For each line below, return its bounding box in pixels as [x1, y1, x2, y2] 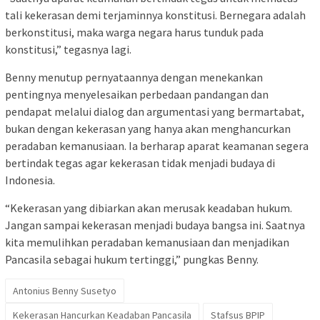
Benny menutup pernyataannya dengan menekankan [5, 69, 263, 84]
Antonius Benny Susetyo [13, 284, 116, 297]
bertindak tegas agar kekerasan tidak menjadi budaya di [5, 155, 275, 170]
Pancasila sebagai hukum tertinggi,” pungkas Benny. [5, 251, 259, 266]
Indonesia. [5, 172, 55, 187]
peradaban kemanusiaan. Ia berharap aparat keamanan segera [5, 138, 309, 153]
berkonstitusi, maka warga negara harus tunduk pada [5, 24, 264, 39]
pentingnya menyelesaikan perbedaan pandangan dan [5, 86, 269, 101]
